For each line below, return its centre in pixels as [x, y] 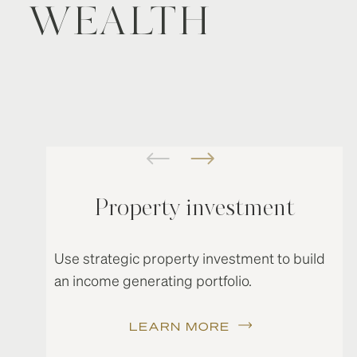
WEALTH [120, 24]
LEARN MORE [179, 326]
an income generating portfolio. [153, 280]
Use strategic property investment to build [189, 258]
